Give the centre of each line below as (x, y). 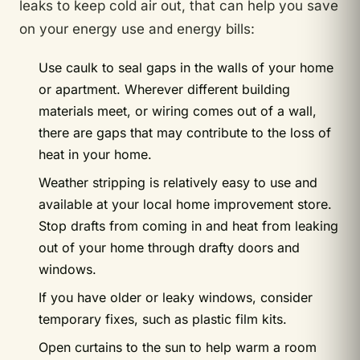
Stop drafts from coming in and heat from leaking (188, 225)
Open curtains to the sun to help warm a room (178, 347)
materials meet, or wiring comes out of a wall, (178, 110)
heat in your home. (95, 154)
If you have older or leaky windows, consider (176, 297)
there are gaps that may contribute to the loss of (185, 132)
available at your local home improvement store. (185, 204)
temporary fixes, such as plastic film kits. (163, 319)
